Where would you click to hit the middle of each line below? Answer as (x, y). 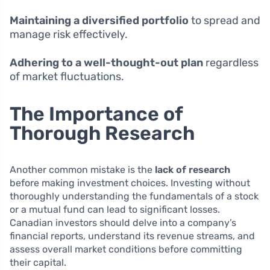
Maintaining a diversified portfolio (99, 20)
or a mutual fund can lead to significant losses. (115, 209)
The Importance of (96, 114)
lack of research (193, 169)
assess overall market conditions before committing (126, 249)
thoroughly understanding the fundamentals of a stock (134, 196)
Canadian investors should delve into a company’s (123, 222)
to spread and (224, 20)
